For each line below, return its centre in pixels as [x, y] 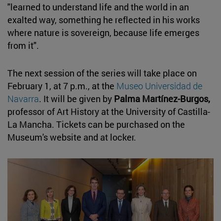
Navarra [23, 98]
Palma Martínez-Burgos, [162, 98]
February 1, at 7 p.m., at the [62, 86]
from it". [24, 45]
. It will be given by [76, 98]
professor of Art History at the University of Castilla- [109, 111]
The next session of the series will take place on [102, 73]
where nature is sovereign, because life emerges [103, 32]
